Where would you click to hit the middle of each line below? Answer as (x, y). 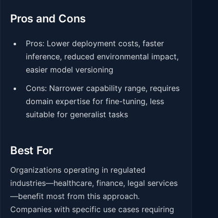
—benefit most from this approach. (75, 196)
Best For (32, 150)
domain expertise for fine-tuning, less (95, 101)
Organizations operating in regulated (78, 170)
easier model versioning (70, 69)
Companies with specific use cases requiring (92, 209)
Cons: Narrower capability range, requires (103, 88)
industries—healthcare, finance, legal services (94, 183)
